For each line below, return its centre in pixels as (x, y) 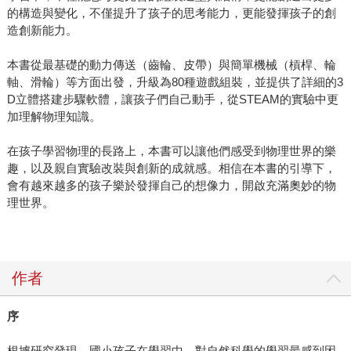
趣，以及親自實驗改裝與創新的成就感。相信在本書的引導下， (171, 168)
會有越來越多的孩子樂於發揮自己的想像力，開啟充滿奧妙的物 (171, 186)
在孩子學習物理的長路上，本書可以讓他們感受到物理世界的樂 (171, 151)
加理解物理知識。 (54, 117)
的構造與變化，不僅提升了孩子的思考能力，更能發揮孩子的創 (171, 13)
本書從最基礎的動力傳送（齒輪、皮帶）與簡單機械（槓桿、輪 (171, 65)
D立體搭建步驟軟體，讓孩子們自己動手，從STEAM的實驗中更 (172, 100)
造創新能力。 (42, 31)
